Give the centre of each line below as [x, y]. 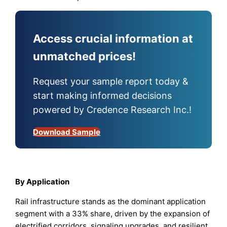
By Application [43, 182]
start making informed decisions [103, 96]
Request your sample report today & [111, 82]
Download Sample [67, 132]
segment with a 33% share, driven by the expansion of [113, 214]
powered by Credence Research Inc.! [112, 110]
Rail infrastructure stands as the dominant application [111, 202]
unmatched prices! [85, 56]
